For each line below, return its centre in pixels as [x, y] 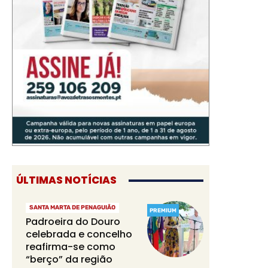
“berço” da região [69, 260]
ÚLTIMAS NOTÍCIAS [66, 180]
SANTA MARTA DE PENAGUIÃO [72, 208]
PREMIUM [163, 211]
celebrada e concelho [79, 234]
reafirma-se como [70, 247]
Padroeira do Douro [73, 222]
